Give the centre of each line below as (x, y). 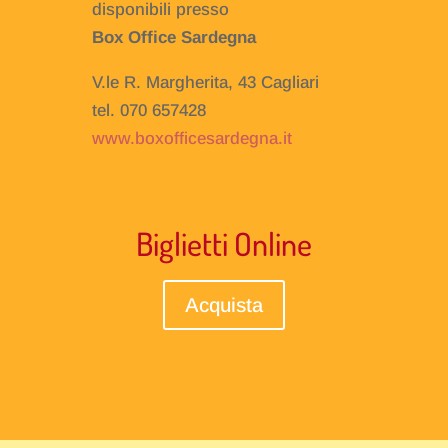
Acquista (223, 305)
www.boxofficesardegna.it (191, 139)
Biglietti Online (223, 244)
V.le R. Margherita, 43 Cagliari (205, 83)
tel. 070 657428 (148, 111)
